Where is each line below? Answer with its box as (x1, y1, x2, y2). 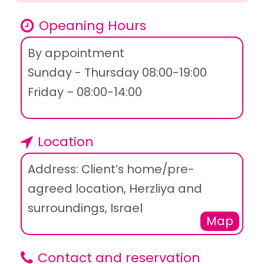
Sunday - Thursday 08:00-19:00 (28, 64, 207, 81)
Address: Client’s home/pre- (28, 161, 194, 178)
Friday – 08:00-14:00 (28, 84, 142, 101)
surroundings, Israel (28, 200, 143, 217)
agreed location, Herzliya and (28, 180, 202, 197)
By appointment (28, 45, 124, 62)
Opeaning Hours (39, 16, 146, 35)
